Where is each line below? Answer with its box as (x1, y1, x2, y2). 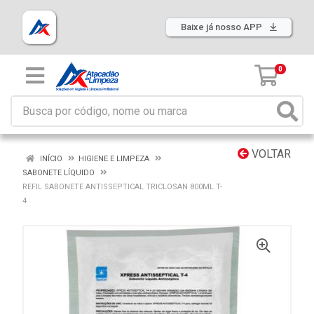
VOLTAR (249, 147, 291, 161)
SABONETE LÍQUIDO (22, 168, 95, 177)
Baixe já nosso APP (181, 22, 264, 32)
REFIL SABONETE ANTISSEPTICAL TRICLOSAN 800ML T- (22, 182, 222, 191)
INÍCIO (38, 154, 62, 163)
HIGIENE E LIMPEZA (78, 154, 149, 163)
